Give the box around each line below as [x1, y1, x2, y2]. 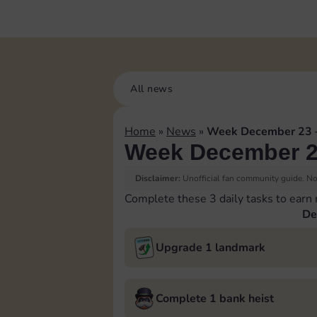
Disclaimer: [135, 173, 180, 184]
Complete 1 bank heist [156, 291, 274, 306]
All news [130, 82, 173, 96]
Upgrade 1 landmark [156, 240, 265, 255]
